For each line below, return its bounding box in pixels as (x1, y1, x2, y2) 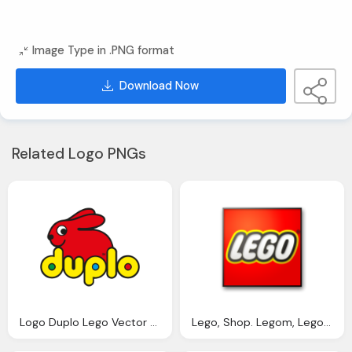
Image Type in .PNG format (32, 43, 175, 58)
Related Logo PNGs (12, 143, 146, 163)
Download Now (119, 79, 200, 93)
